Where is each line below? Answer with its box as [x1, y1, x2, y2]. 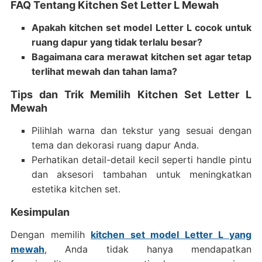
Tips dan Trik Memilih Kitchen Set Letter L [10, 88, 252, 101]
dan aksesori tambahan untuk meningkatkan [31, 168, 252, 180]
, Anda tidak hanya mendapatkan [44, 243, 252, 255]
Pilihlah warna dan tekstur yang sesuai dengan [31, 125, 252, 136]
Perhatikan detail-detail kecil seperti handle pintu [31, 154, 252, 166]
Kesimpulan [10, 206, 70, 218]
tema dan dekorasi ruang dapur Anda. [31, 139, 199, 151]
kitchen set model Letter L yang [91, 229, 252, 240]
